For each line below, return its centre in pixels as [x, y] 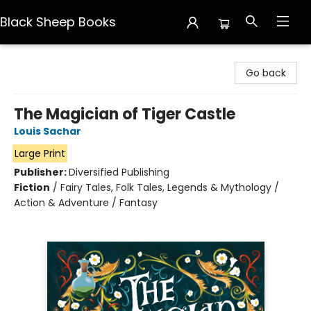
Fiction [32, 187]
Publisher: [41, 172]
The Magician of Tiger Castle [125, 114]
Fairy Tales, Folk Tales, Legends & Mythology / [170, 187]
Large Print [40, 153]
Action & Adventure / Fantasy [86, 203]
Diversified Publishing [119, 172]
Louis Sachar [48, 131]
